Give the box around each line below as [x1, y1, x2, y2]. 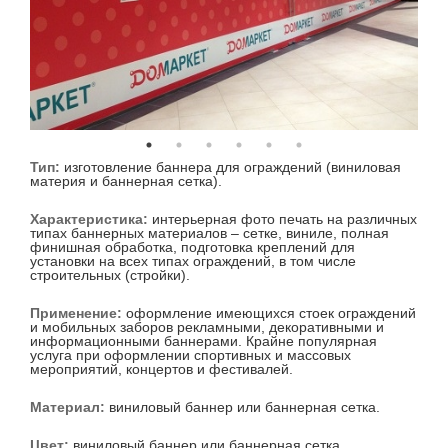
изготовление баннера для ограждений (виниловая [64, 159, 401, 176]
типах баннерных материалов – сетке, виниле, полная [30, 225, 389, 242]
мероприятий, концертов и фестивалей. [30, 361, 293, 378]
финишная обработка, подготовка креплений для [30, 239, 355, 256]
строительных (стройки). [30, 267, 190, 284]
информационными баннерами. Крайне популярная [30, 333, 377, 350]
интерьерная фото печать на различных [152, 211, 417, 228]
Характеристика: [30, 211, 152, 228]
